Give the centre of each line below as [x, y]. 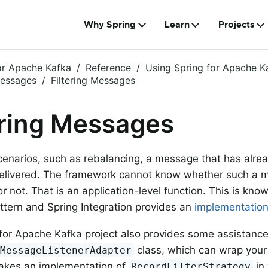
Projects [236, 25]
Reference [108, 68]
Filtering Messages [93, 80]
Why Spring [110, 25]
